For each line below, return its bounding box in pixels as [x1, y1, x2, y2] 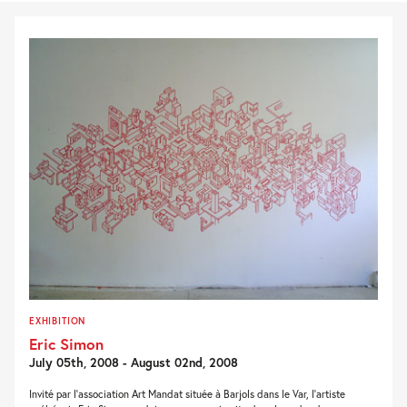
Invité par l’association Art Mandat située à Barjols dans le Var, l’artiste [29, 386, 345, 401]
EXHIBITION [29, 313, 86, 327]
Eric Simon [29, 333, 104, 354]
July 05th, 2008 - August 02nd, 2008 [29, 353, 238, 371]
